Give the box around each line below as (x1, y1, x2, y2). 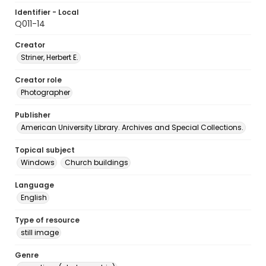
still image (21, 227, 59, 237)
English (21, 192, 47, 202)
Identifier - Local (15, 7, 79, 17)
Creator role (15, 75, 62, 85)
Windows (21, 157, 55, 167)
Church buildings (65, 157, 128, 167)
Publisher (15, 110, 50, 120)
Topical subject (15, 145, 75, 155)
